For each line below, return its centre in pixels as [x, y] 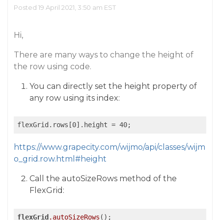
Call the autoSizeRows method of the [103, 179]
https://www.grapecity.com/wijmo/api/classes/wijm [110, 147]
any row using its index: [75, 98]
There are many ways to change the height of [104, 55]
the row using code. [53, 67]
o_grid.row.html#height [60, 159]
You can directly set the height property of [113, 86]
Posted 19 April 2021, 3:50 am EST [65, 7]
